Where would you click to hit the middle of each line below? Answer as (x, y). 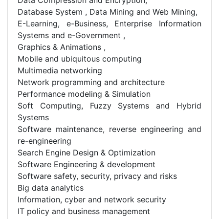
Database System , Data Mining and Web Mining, (108, 11)
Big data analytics (51, 187)
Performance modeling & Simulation (84, 94)
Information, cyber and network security (92, 199)
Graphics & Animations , (62, 47)
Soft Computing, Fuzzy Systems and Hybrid (109, 105)
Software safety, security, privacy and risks (97, 176)
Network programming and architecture (91, 82)
